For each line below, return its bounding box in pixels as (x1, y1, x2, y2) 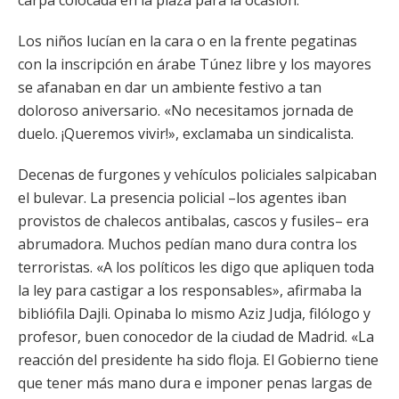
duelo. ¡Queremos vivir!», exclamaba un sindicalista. (18, 124, 354, 143)
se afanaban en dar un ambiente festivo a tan (18, 77, 322, 97)
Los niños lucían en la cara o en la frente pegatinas (18, 31, 357, 51)
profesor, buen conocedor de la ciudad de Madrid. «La (18, 327, 374, 346)
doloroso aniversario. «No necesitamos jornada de (18, 101, 354, 120)
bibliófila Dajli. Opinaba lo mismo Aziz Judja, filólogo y (18, 304, 370, 323)
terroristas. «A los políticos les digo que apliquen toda (18, 257, 374, 277)
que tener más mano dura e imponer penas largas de (18, 373, 372, 393)
